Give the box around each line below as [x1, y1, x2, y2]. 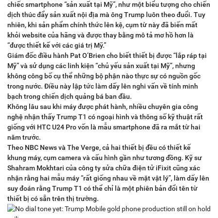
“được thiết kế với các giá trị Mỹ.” [7, 41, 106, 50]
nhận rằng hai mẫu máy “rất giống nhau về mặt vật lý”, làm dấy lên [7, 174, 209, 182]
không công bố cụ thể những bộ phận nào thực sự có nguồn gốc [7, 72, 200, 80]
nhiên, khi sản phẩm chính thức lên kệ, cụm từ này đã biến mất [7, 21, 198, 29]
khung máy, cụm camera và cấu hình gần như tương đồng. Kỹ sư [7, 154, 202, 162]
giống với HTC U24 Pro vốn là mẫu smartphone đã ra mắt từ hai [7, 123, 200, 131]
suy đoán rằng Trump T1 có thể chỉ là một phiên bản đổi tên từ [7, 184, 198, 193]
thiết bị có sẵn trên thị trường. [7, 195, 99, 203]
